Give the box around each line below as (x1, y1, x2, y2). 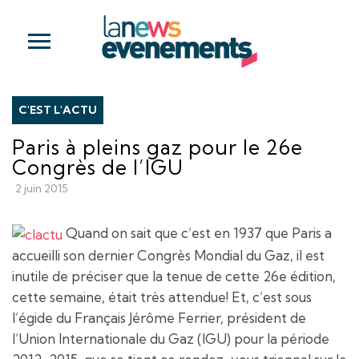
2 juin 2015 (15, 181, 68, 196)
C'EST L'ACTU (18, 103, 97, 117)
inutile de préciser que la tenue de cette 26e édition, (12, 267, 336, 284)
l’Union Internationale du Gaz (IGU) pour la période (12, 329, 329, 347)
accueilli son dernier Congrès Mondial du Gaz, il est (12, 246, 325, 264)
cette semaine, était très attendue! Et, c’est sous (12, 288, 312, 305)
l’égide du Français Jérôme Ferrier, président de (12, 309, 306, 326)
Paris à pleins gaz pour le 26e (12, 135, 303, 159)
